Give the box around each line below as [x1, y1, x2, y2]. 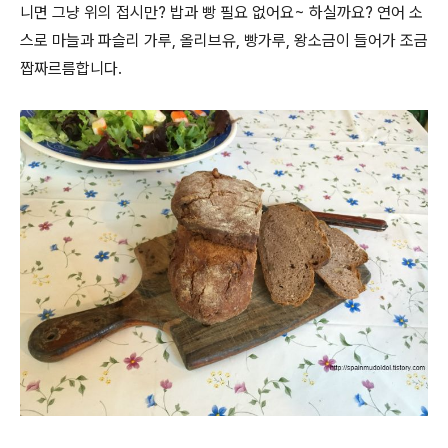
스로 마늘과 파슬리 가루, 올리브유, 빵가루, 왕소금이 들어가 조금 [20, 31, 428, 50]
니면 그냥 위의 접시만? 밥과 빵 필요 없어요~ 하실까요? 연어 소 [20, 3, 423, 22]
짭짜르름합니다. [20, 59, 126, 78]
